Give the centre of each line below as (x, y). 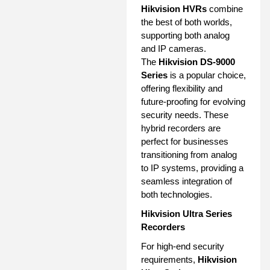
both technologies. (177, 194)
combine (225, 8)
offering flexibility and (182, 88)
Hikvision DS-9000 (197, 61)
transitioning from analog (189, 154)
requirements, (169, 259)
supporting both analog (185, 35)
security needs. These (185, 115)
